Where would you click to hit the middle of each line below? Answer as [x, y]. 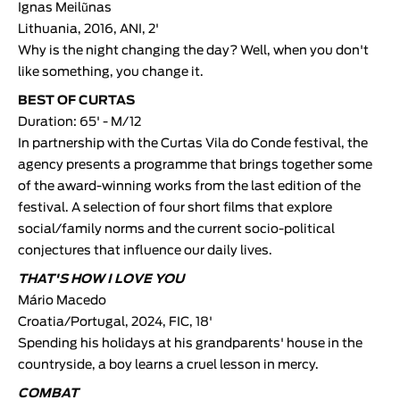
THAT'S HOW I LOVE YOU [101, 279]
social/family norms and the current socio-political [176, 229]
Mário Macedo [62, 300]
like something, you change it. [111, 72]
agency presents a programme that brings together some [195, 165]
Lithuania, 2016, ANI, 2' [88, 29]
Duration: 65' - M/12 [79, 122]
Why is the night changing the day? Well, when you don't [193, 50]
